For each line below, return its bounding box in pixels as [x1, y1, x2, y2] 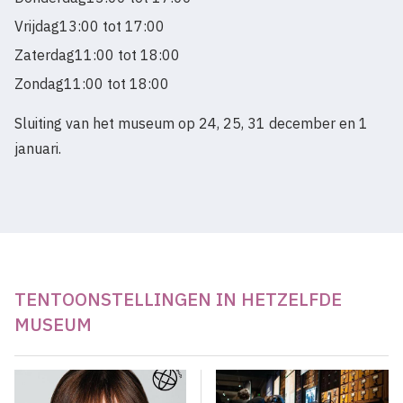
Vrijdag [14, 17, 59, 36]
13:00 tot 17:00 [59, 17, 165, 36]
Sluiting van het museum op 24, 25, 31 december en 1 [14, 114, 368, 133]
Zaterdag [14, 46, 75, 65]
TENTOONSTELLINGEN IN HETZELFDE [14, 287, 342, 312]
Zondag [14, 75, 64, 94]
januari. [14, 139, 61, 158]
